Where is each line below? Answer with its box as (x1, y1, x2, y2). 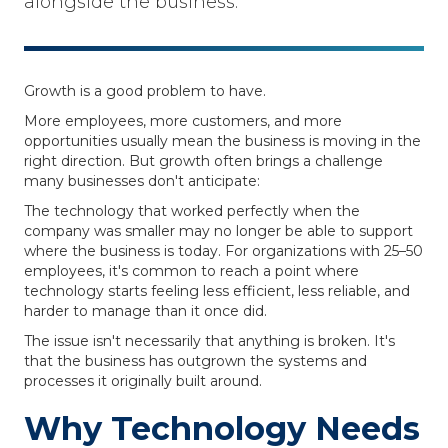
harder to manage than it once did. (24, 302, 267, 320)
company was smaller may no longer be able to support (24, 222, 413, 240)
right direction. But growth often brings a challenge (24, 152, 383, 170)
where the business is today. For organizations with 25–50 (24, 242, 423, 260)
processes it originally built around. (24, 372, 262, 390)
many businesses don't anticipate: (24, 172, 260, 190)
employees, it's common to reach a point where (24, 262, 359, 280)
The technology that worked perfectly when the (24, 202, 360, 220)
